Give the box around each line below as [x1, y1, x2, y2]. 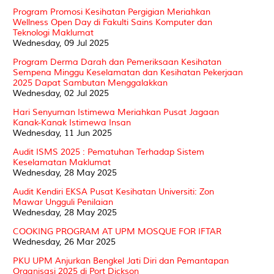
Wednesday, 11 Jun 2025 [13, 127, 112, 138]
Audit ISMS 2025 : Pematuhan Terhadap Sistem [13, 146, 204, 157]
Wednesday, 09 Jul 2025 [13, 37, 109, 48]
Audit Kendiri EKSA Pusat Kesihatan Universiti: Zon [13, 186, 214, 197]
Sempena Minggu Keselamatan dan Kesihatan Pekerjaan [13, 67, 243, 78]
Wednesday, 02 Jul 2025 [13, 87, 109, 98]
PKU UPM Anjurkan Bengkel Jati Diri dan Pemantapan [13, 255, 229, 266]
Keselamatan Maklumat [13, 157, 111, 168]
